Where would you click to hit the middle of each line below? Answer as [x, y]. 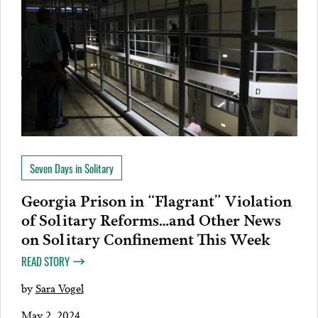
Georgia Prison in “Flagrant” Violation [156, 200]
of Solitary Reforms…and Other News [151, 219]
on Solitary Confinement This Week [146, 238]
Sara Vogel [59, 288]
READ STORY [45, 262]
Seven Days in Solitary [71, 169]
